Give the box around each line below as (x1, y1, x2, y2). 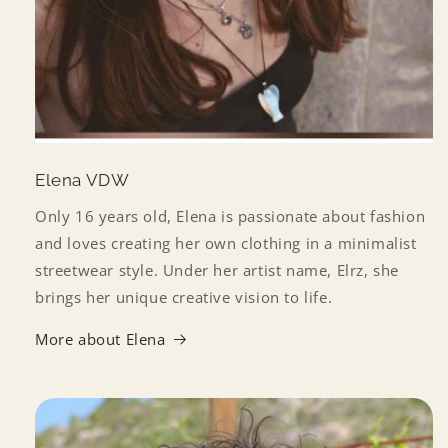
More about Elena (35, 329, 166, 349)
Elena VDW (35, 170, 130, 190)
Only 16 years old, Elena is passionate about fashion (35, 206, 426, 226)
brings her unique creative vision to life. (35, 287, 333, 307)
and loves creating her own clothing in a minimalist (35, 233, 417, 253)
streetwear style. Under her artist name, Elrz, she (35, 260, 400, 280)
